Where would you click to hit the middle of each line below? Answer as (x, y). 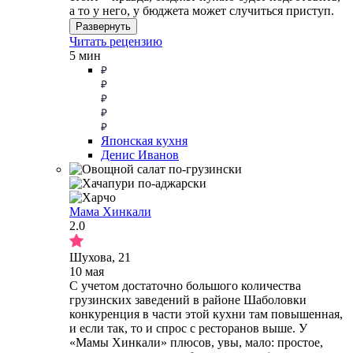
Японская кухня (144, 140)
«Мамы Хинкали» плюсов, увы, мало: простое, (196, 342)
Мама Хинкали (110, 211)
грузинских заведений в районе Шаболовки (188, 299)
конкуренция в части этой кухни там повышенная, (206, 314)
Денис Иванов (140, 154)
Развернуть (103, 26)
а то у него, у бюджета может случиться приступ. (202, 10)
